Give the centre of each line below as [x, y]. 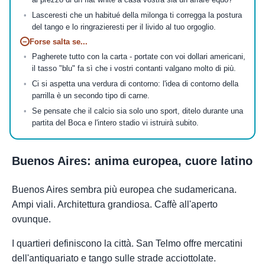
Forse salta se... [58, 41]
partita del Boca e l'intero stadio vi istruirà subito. [115, 123]
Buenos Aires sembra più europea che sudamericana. [124, 189]
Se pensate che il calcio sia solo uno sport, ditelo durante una [137, 111]
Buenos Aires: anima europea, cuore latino [132, 161]
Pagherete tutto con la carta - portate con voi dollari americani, [138, 57]
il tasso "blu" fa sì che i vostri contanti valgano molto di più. [134, 69]
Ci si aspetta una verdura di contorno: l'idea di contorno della [135, 84]
